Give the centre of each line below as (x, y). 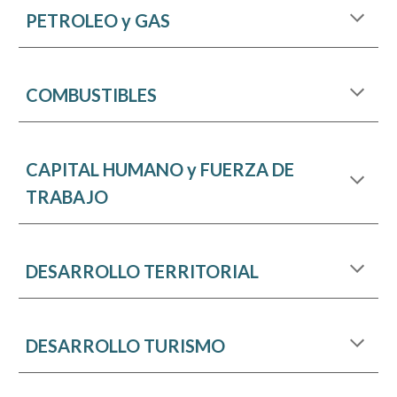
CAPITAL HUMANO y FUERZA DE (160, 169)
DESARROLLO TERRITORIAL (143, 271)
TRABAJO (67, 197)
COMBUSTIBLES (92, 95)
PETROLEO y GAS (98, 20)
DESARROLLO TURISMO (126, 346)
